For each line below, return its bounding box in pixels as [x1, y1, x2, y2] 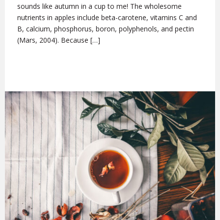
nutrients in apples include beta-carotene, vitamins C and [17, 13, 197, 23]
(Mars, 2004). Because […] [17, 35, 100, 45]
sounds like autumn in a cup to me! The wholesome [17, 1, 182, 11]
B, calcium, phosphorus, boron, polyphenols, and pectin [17, 24, 194, 34]
